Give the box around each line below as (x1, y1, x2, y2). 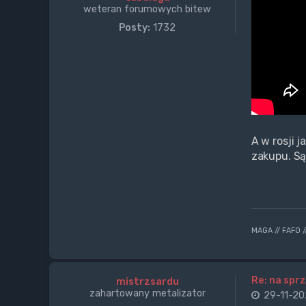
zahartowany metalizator (89, 287, 206, 300)
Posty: (119, 21, 151, 34)
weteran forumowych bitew (83, 3, 212, 16)
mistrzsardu (115, 275, 179, 288)
